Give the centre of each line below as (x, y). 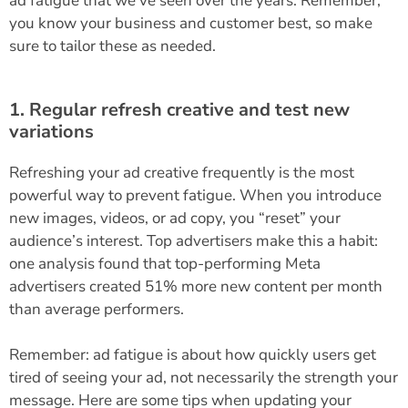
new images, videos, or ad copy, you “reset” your (175, 218)
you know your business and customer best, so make (191, 24)
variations (51, 131)
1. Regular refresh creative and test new (179, 109)
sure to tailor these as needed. (112, 46)
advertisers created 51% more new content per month (196, 286)
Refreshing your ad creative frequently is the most (182, 172)
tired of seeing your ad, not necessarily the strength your (204, 378)
